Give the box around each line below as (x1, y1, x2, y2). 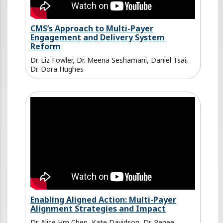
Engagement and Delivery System (30, 32, 165, 43)
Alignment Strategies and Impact (30, 203, 166, 214)
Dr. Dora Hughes (30, 64, 84, 74)
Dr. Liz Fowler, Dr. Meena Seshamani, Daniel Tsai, (30, 55, 188, 65)
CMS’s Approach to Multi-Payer (30, 23, 153, 34)
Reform (30, 41, 61, 52)
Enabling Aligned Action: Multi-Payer (30, 194, 176, 205)
